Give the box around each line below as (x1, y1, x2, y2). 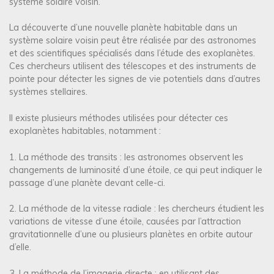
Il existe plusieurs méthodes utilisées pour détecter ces (9, 112, 228, 124)
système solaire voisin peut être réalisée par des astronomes (9, 35, 256, 46)
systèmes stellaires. (9, 86, 87, 98)
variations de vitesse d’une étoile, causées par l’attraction (9, 216, 241, 228)
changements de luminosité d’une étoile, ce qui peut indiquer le (9, 164, 262, 176)
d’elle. (9, 242, 31, 253)
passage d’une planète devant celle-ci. (9, 177, 165, 188)
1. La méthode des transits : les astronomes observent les (9, 151, 243, 163)
